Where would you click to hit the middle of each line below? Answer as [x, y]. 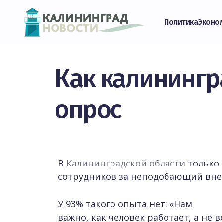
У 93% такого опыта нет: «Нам [125, 204]
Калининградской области [126, 163]
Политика [181, 22]
